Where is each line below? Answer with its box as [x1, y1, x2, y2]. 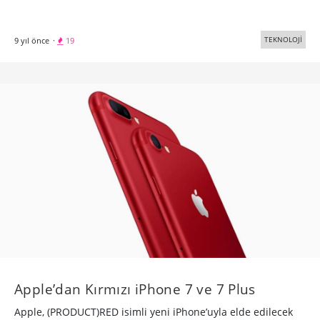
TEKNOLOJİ [264, 34, 302, 45]
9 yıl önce [14, 35, 49, 46]
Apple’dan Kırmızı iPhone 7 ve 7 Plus [14, 279, 256, 299]
